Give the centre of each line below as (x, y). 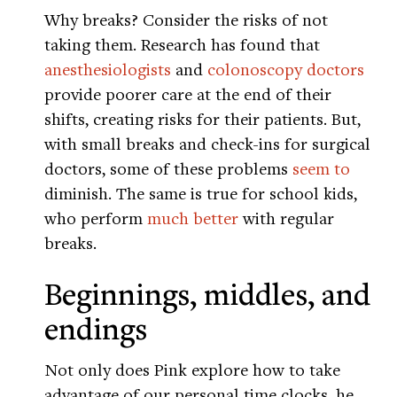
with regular (286, 218)
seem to (321, 168)
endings (96, 329)
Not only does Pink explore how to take (192, 370)
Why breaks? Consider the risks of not (186, 19)
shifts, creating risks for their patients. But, (202, 119)
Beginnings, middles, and (207, 294)
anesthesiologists (108, 69)
